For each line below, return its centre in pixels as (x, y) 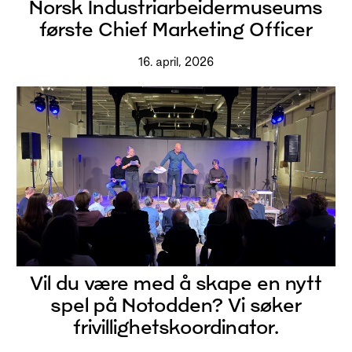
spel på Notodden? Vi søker (176, 305)
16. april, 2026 (176, 62)
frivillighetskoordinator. (176, 327)
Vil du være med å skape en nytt (176, 283)
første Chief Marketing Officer (176, 29)
